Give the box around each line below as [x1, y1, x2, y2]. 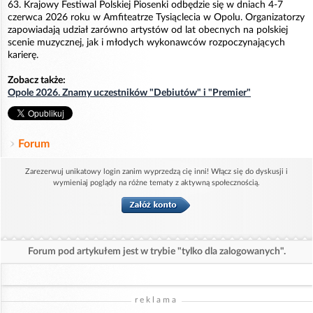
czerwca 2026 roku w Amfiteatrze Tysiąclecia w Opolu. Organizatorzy [8, 13, 305, 23]
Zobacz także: [8, 75, 66, 86]
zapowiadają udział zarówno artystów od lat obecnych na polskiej [8, 25, 288, 36]
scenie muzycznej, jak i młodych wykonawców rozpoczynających [8, 38, 285, 48]
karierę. [8, 50, 38, 61]
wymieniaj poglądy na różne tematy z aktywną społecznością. [53, 179, 260, 187]
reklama [135, 296, 178, 305]
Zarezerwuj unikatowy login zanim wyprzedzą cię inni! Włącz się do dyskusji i [25, 168, 288, 176]
